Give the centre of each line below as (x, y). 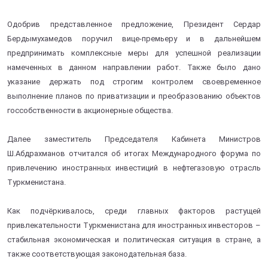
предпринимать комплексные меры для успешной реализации (134, 53)
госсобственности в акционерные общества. (90, 110)
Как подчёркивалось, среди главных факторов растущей (134, 211)
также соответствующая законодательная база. (97, 254)
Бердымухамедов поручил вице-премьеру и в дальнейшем (134, 38)
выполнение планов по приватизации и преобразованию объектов (134, 96)
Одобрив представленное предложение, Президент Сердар (134, 24)
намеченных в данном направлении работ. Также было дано (134, 67)
